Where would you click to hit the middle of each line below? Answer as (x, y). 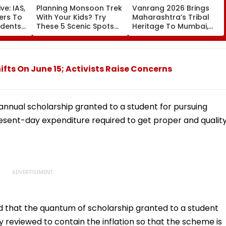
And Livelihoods (161, 44)
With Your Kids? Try (71, 17)
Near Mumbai (61, 35)
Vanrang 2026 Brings (171, 8)
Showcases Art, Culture (175, 35)
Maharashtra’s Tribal (171, 17)
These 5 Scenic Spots (75, 26)
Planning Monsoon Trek (79, 8)
